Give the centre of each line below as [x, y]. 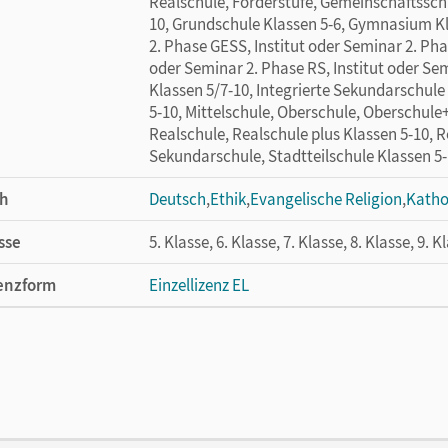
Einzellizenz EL [199, 284]
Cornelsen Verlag [208, 370]
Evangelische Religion [326, 198]
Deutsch [177, 198]
